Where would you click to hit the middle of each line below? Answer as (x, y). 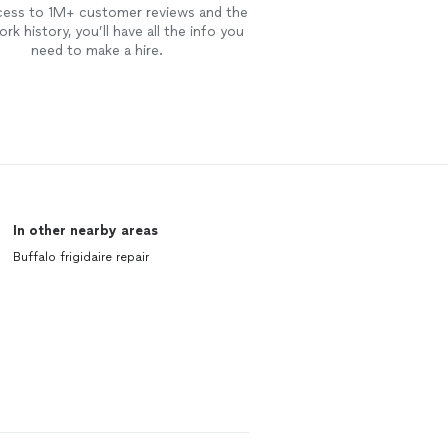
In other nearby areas (85, 230)
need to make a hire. (96, 50)
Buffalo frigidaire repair (80, 257)
